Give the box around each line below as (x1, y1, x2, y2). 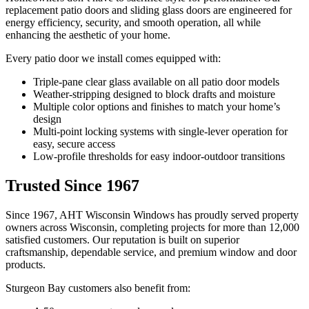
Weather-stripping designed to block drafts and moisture (33, 88, 275, 101)
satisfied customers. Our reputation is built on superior (6, 234, 239, 246)
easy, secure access (33, 138, 115, 150)
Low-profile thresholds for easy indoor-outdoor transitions (33, 150, 285, 163)
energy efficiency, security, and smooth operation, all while (6, 17, 261, 29)
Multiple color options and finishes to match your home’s (33, 101, 280, 113)
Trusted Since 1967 (6, 177, 139, 195)
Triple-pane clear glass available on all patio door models (33, 76, 279, 88)
